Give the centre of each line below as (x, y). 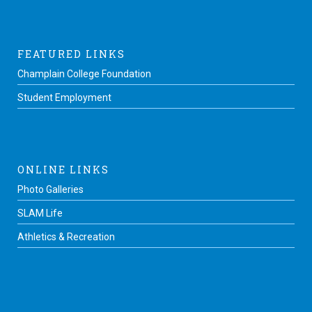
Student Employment (64, 98)
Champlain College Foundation (84, 74)
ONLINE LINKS (63, 170)
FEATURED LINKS (71, 54)
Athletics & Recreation (66, 237)
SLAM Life (40, 213)
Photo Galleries (50, 190)
